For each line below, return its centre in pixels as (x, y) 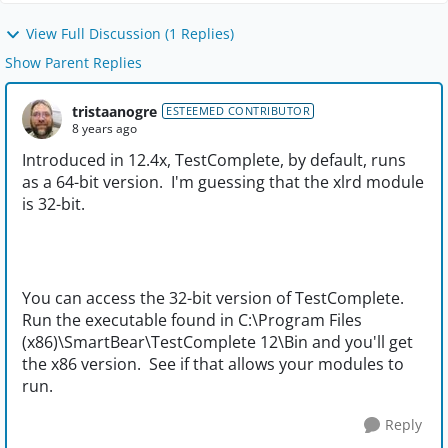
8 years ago (104, 128)
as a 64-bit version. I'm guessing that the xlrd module (223, 182)
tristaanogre (114, 111)
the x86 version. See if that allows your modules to (213, 364)
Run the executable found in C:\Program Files (192, 320)
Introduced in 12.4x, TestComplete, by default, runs (214, 160)
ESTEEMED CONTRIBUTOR (238, 111)
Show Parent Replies (73, 63)
